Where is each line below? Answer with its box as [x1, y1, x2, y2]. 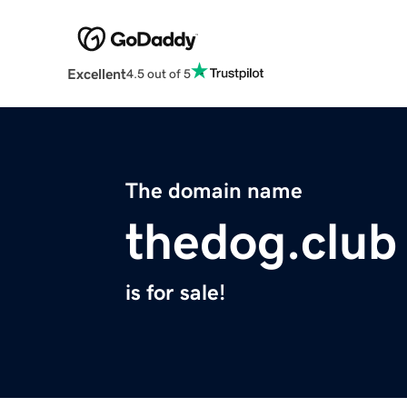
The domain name [125, 180, 303, 203]
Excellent [66, 66, 126, 82]
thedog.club [125, 216, 397, 268]
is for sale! [125, 282, 225, 304]
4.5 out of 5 [125, 66, 191, 80]
